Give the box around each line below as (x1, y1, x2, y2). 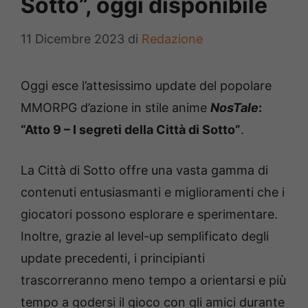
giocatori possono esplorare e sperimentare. (21, 206, 278, 221)
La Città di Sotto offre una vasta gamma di (21, 162, 268, 177)
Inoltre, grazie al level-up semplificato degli (21, 228, 269, 243)
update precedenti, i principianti (21, 250, 205, 265)
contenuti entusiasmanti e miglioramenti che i (21, 184, 285, 199)
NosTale (210, 100, 258, 115)
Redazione (142, 31, 203, 46)
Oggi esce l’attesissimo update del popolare (21, 78, 272, 93)
